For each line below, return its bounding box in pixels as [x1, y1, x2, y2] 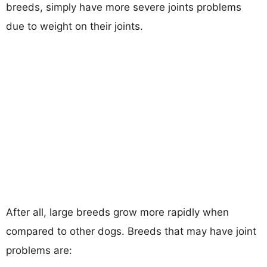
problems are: [6, 244, 72, 256]
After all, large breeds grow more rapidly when [6, 206, 229, 218]
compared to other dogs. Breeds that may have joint [6, 225, 256, 237]
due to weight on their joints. [6, 20, 143, 32]
